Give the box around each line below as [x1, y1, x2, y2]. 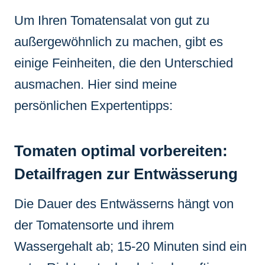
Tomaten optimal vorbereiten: [14, 141, 228, 160]
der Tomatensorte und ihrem [14, 217, 174, 232]
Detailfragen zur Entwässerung [14, 164, 238, 183]
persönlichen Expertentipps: [14, 98, 173, 113]
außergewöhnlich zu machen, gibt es [14, 34, 223, 49]
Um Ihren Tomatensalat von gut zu [14, 12, 209, 28]
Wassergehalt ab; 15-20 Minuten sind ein [14, 238, 247, 254]
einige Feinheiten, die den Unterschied [14, 55, 233, 70]
